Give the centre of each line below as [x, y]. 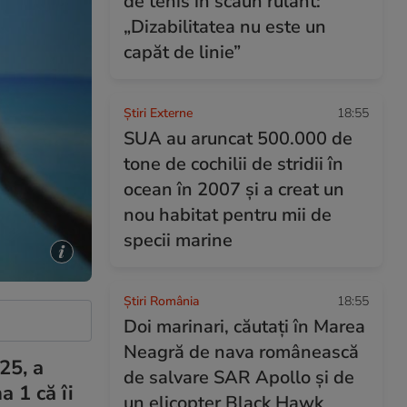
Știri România [161, 301]
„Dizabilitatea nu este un [225, 27]
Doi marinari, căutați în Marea [244, 327]
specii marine [178, 240]
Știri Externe [158, 113]
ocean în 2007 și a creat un [234, 189]
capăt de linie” [182, 52]
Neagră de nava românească [241, 352]
